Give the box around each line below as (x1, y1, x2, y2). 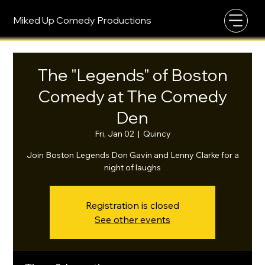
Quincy (143, 128, 171, 139)
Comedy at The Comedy (38, 86, 227, 106)
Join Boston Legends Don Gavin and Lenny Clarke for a (26, 150, 239, 160)
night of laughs (104, 162, 161, 173)
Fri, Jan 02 (94, 128, 134, 139)
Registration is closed (86, 199, 179, 211)
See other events (95, 214, 170, 225)
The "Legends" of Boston (37, 64, 228, 85)
